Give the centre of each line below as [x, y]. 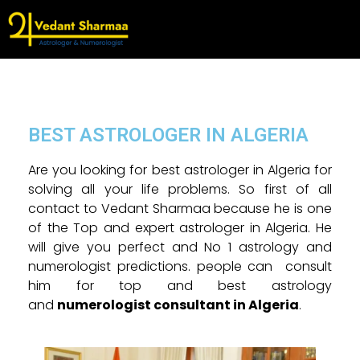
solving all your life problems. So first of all [180, 189]
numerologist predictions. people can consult [180, 266]
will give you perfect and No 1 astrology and [180, 247]
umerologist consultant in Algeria [182, 305]
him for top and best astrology [180, 285]
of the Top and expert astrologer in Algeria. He [180, 227]
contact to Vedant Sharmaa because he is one [180, 208]
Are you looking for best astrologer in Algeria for [180, 170]
